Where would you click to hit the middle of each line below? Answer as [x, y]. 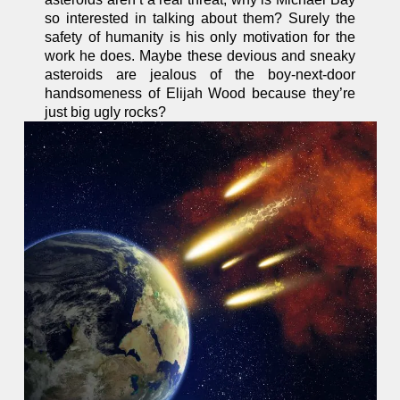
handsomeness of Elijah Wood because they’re [200, 94]
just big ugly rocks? [106, 112]
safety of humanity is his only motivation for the [200, 37]
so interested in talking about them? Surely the [200, 19]
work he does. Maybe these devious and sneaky [200, 56]
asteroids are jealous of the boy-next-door [200, 75]
